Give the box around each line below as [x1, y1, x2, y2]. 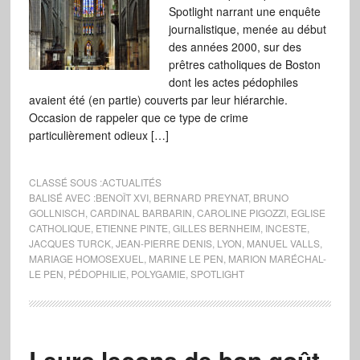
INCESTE [264, 221, 307, 235]
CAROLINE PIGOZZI [196, 206, 286, 219]
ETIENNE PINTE [95, 221, 168, 235]
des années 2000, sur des [168, 39, 301, 55]
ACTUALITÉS [101, 175, 162, 189]
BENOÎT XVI [95, 190, 149, 204]
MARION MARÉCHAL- [227, 252, 326, 265]
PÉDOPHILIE [67, 267, 126, 280]
